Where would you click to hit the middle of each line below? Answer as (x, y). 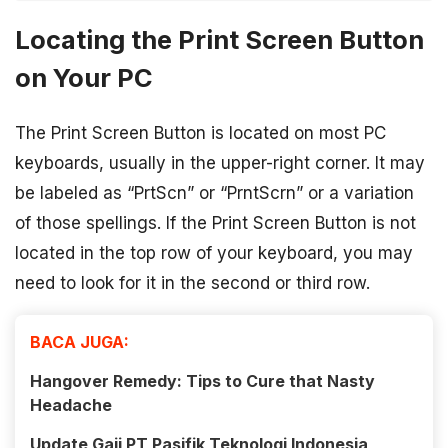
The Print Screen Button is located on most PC (200, 133)
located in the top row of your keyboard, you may (214, 253)
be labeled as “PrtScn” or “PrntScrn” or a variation (214, 193)
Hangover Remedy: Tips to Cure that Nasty (202, 381)
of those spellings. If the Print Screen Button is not (215, 223)
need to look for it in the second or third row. (192, 283)
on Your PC (84, 78)
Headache (71, 405)
